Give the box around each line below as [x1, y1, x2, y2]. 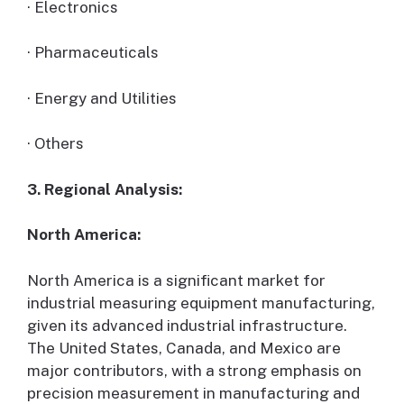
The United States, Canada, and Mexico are [27, 338, 341, 357]
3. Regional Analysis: [27, 179, 182, 198]
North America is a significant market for [27, 271, 326, 289]
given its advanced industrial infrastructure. [27, 316, 347, 335]
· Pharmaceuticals [27, 43, 159, 62]
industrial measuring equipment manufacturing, [27, 293, 375, 312]
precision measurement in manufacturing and [27, 383, 360, 402]
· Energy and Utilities [27, 88, 177, 107]
